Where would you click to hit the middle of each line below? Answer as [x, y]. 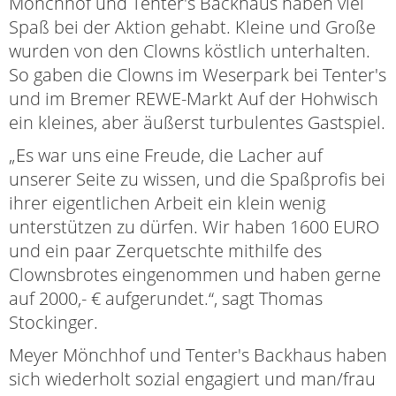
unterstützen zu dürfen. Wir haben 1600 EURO [194, 226]
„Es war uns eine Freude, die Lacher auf [166, 155]
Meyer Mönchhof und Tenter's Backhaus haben [198, 354]
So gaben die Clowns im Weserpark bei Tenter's [198, 74]
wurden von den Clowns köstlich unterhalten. [190, 50]
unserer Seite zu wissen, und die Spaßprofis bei [197, 179]
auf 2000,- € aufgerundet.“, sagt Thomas [166, 298]
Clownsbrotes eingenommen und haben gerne [195, 274]
